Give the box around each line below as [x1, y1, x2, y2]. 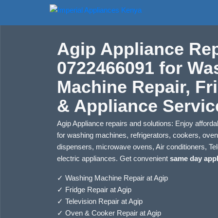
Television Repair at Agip [65, 197, 143, 205]
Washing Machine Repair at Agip [65, 174, 168, 182]
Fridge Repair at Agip [65, 185, 131, 194]
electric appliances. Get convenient [57, 154, 170, 163]
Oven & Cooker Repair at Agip [65, 209, 161, 217]
